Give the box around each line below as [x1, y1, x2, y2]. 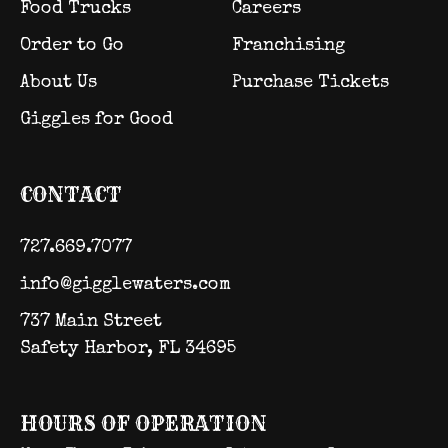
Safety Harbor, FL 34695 [20, 340, 236, 358]
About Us [20, 74, 97, 92]
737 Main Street [20, 313, 173, 331]
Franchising [232, 37, 345, 55]
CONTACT [20, 182, 122, 207]
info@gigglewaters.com [20, 276, 231, 294]
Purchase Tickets [232, 74, 389, 92]
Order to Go [20, 37, 124, 55]
